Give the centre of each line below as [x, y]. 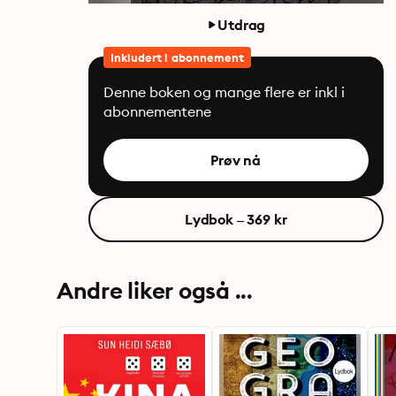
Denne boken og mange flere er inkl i [224, 92]
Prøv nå [236, 160]
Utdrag [242, 25]
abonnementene [157, 111]
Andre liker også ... [155, 290]
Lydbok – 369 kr [236, 219]
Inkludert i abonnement [177, 57]
